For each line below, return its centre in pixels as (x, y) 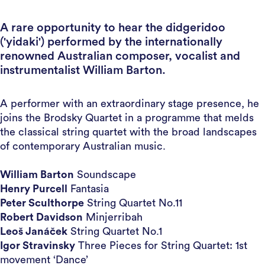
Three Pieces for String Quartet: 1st (161, 245)
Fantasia (88, 189)
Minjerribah (113, 217)
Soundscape (105, 174)
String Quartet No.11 (133, 203)
